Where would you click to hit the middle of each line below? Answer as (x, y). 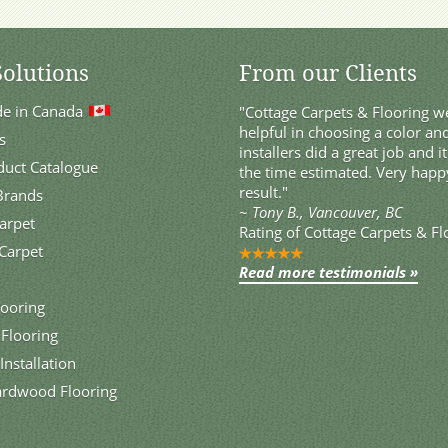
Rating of (271, 232)
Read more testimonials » (328, 272)
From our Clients (328, 73)
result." (263, 192)
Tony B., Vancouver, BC (327, 212)
